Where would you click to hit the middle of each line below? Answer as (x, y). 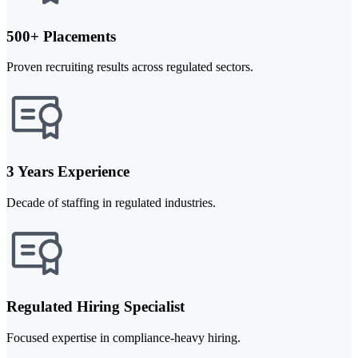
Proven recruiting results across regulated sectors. (130, 67)
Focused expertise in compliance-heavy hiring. (123, 338)
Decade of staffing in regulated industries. (111, 202)
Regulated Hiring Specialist (95, 307)
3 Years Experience (68, 171)
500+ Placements (61, 36)
